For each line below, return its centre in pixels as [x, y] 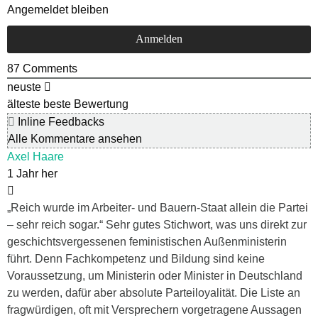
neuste [24, 87]
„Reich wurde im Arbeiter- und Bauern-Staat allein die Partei [158, 208]
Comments [49, 69]
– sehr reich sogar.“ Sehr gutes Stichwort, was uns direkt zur [157, 225]
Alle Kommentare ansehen [75, 139]
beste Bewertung [86, 104]
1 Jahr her [32, 174]
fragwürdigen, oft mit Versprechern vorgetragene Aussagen [154, 310]
